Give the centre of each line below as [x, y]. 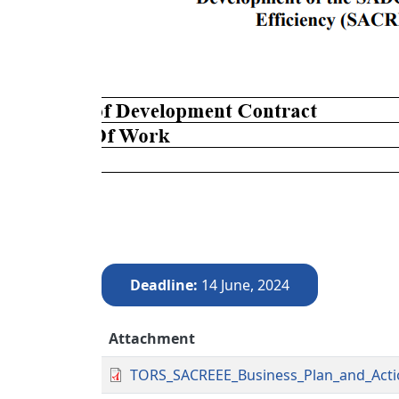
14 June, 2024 [245, 285]
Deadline [162, 285]
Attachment [152, 338]
